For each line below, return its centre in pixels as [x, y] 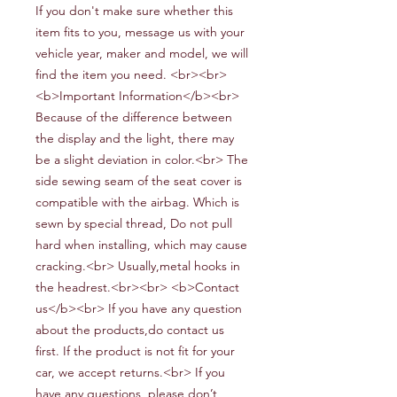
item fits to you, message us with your [140, 32]
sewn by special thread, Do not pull [134, 224]
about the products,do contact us [130, 330]
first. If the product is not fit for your [135, 351]
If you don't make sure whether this [134, 11]
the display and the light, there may [135, 139]
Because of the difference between [134, 117]
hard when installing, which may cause [141, 245]
